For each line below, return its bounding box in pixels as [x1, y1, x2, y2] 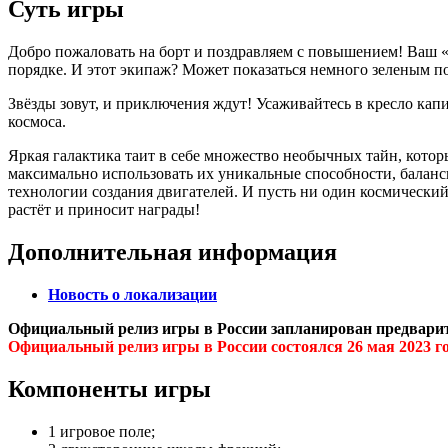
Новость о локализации [48, 286, 217, 304]
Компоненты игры [8, 376, 211, 403]
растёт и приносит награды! [8, 201, 200, 219]
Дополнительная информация [8, 239, 337, 266]
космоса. [8, 113, 66, 131]
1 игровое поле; [48, 422, 155, 440]
